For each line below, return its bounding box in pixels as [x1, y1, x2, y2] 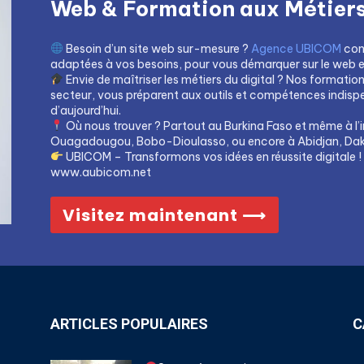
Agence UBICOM [250, 41, 341, 56]
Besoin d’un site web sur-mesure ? [63, 41, 251, 56]
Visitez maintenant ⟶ [63, 203, 266, 227]
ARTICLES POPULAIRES [50, 314, 208, 332]
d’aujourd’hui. [50, 102, 121, 118]
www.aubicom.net [50, 164, 151, 180]
